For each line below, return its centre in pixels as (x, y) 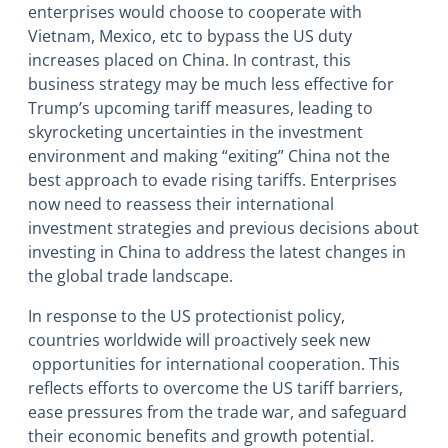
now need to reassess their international (181, 204)
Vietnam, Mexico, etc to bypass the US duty (190, 36)
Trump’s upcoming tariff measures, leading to (200, 108)
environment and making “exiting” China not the (209, 156)
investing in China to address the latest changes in (217, 252)
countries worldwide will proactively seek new (199, 340)
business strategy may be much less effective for (211, 84)
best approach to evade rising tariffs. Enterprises (212, 180)
